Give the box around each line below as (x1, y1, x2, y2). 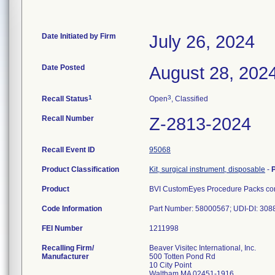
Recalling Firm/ (42, 244, 94, 252)
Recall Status (42, 95, 88, 103)
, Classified (171, 95, 208, 103)
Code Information (42, 204, 102, 213)
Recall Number (42, 114, 94, 123)
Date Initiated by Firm (42, 32, 116, 41)
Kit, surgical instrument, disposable (149, 165, 265, 174)
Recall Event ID (42, 145, 95, 154)
